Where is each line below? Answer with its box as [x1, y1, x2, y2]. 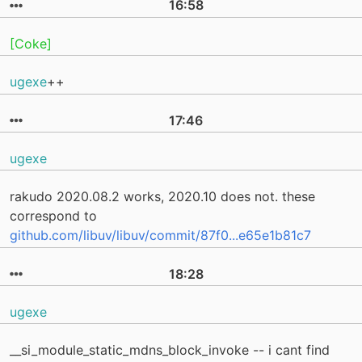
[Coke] [10, 36, 52, 52]
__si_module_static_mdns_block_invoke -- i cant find [10, 342, 330, 359]
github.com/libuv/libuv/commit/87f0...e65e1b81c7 [10, 227, 311, 244]
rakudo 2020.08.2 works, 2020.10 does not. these [10, 188, 315, 205]
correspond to [10, 208, 97, 225]
